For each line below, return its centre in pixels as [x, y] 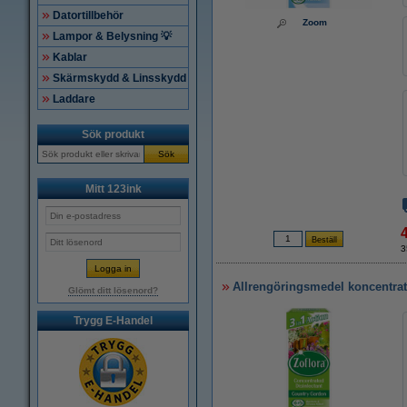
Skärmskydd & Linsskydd [119, 78]
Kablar [70, 57]
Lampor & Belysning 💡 [112, 36]
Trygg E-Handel [113, 321]
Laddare [74, 99]
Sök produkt [113, 134]
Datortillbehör [88, 15]
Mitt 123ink [113, 189]
